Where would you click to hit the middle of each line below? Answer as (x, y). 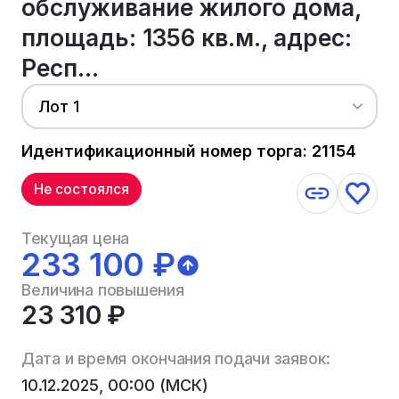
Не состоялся (82, 190)
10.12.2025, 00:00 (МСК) (114, 385)
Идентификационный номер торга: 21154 (188, 151)
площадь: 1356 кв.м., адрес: (186, 37)
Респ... (60, 68)
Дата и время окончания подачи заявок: (176, 358)
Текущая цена (75, 239)
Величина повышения (102, 290)
